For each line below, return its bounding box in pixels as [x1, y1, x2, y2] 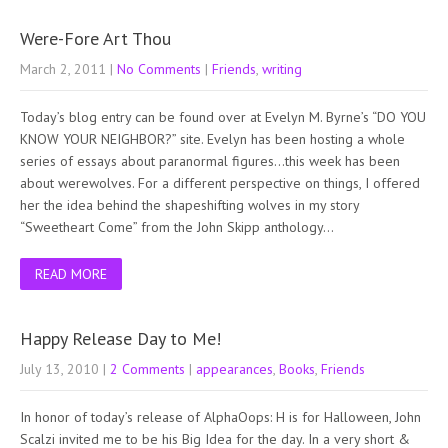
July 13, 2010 [20, 359, 99, 378]
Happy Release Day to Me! [20, 326, 221, 350]
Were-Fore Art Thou [20, 26, 171, 50]
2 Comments [110, 359, 185, 378]
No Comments [117, 59, 201, 78]
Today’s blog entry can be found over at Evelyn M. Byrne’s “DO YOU [20, 107, 426, 126]
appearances [196, 359, 273, 378]
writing [262, 59, 302, 78]
